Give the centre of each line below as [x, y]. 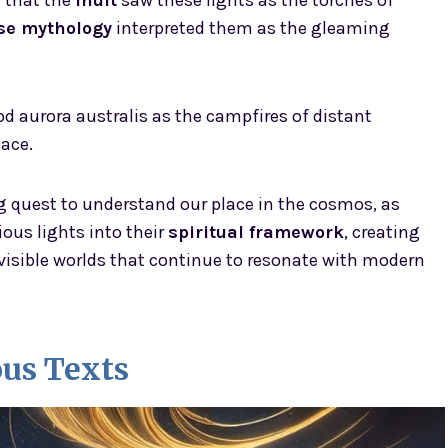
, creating [382, 232]
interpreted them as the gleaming [251, 28]
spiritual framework [256, 232]
